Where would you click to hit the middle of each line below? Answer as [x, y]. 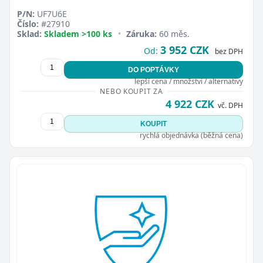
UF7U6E [51, 14]
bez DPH [229, 51]
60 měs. [173, 33]
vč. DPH [230, 105]
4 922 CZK [190, 104]
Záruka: [142, 33]
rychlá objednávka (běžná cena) [191, 135]
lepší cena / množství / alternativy [188, 81]
